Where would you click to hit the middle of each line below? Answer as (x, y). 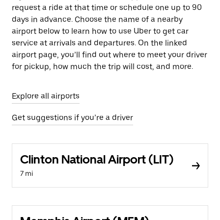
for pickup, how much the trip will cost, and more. (102, 67)
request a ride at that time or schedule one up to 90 (107, 8)
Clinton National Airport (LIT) (97, 159)
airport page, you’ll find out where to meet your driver (110, 55)
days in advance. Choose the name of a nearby (97, 19)
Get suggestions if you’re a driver (72, 118)
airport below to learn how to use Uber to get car (100, 31)
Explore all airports (46, 96)
